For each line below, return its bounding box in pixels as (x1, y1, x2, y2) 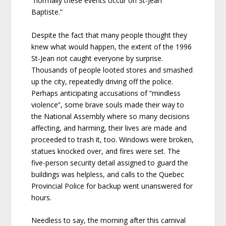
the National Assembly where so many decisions (31, 111, 190, 121)
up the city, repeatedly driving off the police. (31, 76, 174, 86)
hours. (31, 192, 52, 202)
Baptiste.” (31, 7, 63, 17)
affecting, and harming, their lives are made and (31, 123, 187, 133)
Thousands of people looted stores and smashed (31, 65, 193, 75)
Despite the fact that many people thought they (31, 30, 188, 40)
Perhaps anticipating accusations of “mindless (31, 88, 181, 98)
